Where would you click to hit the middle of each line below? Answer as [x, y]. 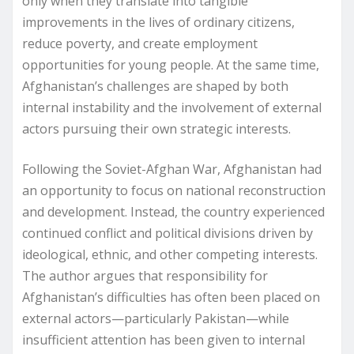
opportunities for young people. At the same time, [171, 64]
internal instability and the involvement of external [172, 107]
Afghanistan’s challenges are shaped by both [155, 86]
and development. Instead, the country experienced [173, 211]
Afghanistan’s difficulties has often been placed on [171, 297]
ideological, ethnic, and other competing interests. [170, 254]
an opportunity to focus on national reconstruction [174, 190]
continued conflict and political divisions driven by [168, 233]
